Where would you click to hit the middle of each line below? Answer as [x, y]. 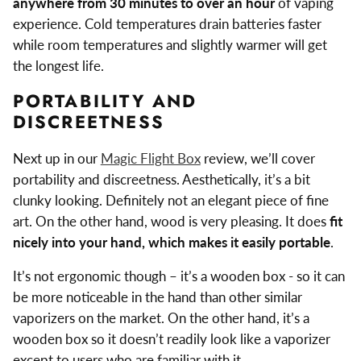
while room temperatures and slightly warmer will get [170, 45]
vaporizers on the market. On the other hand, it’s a [161, 318]
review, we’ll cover [257, 158]
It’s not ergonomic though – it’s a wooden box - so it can [178, 276]
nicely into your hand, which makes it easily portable [171, 242]
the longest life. [58, 66]
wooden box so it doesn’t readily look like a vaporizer [171, 339]
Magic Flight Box [150, 158]
